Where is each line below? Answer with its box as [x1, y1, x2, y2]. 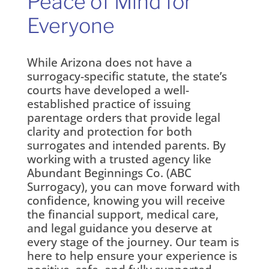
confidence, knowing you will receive [26, 192, 225, 208]
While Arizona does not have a [26, 54, 192, 70]
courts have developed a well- [26, 82, 189, 98]
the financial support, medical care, [26, 206, 219, 222]
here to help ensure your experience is [26, 247, 237, 264]
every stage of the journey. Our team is [26, 234, 239, 250]
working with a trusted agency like [26, 151, 211, 167]
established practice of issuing [26, 95, 190, 112]
